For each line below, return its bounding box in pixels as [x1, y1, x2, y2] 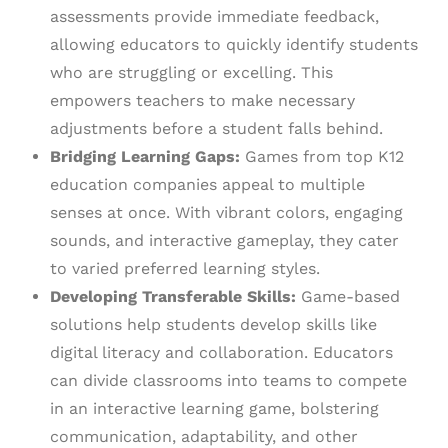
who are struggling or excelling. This [50, 63, 333, 83]
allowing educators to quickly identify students [50, 35, 418, 55]
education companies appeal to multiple [50, 175, 365, 195]
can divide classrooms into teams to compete [50, 371, 407, 391]
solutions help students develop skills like [50, 315, 377, 335]
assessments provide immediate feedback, [50, 7, 379, 27]
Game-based [296, 287, 400, 307]
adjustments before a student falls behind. [50, 119, 383, 139]
